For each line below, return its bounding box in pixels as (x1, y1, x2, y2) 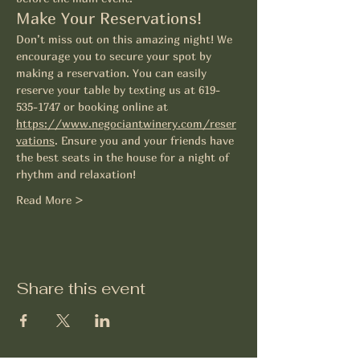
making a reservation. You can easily (16, 66, 210, 80)
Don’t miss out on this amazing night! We (16, 32, 235, 46)
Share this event (16, 278, 145, 299)
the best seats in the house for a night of (16, 150, 232, 164)
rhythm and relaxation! (16, 167, 139, 181)
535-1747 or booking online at (16, 100, 171, 113)
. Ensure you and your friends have (55, 133, 237, 147)
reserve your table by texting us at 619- (16, 83, 220, 96)
